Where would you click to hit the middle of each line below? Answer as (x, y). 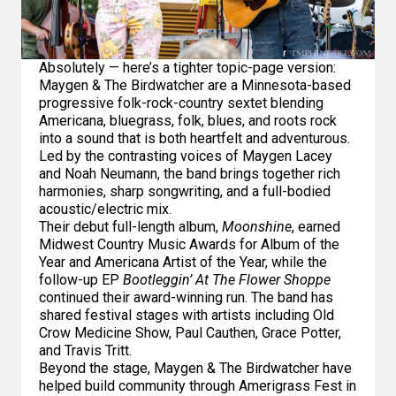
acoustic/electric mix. (105, 209)
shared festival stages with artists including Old (187, 316)
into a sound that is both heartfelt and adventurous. (194, 139)
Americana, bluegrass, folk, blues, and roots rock (188, 121)
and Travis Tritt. (85, 351)
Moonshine (257, 227)
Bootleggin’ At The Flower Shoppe (227, 280)
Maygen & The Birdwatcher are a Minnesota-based (195, 86)
